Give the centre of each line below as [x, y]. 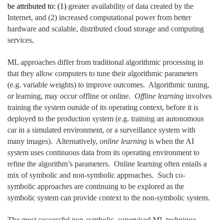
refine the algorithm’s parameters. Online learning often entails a [107, 164]
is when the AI [170, 141]
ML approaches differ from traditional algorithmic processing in [105, 62]
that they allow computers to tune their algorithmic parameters [103, 74]
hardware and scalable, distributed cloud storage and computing [106, 29]
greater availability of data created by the [131, 6]
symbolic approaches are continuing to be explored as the [96, 187]
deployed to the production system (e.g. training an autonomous [106, 119]
